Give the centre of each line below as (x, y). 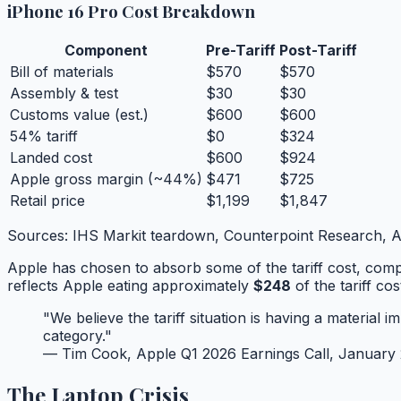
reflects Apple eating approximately (130, 286)
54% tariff (44, 137)
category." (77, 336)
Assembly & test (64, 94)
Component (106, 51)
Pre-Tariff (241, 51)
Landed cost (51, 158)
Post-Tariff (318, 51)
